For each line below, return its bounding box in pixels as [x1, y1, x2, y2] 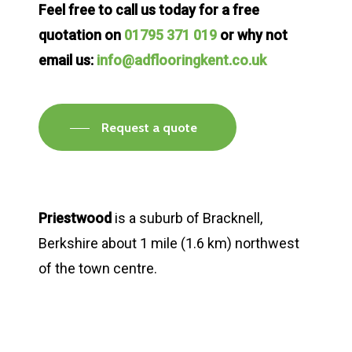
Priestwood [38, 209, 112, 226]
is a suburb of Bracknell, [112, 209, 262, 226]
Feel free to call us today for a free [38, 2, 259, 19]
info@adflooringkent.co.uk [97, 52, 266, 69]
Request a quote [101, 119, 197, 136]
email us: [38, 52, 97, 69]
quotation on [38, 27, 124, 44]
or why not [217, 27, 288, 44]
